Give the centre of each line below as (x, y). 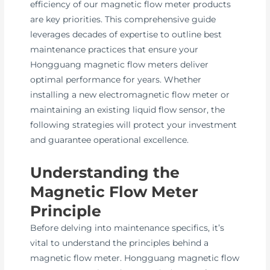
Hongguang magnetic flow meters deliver (120, 65)
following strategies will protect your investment (134, 125)
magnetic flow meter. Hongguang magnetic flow (135, 258)
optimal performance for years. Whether (116, 80)
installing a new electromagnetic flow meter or (130, 95)
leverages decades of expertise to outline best (126, 35)
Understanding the (105, 173)
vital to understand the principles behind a (120, 243)
